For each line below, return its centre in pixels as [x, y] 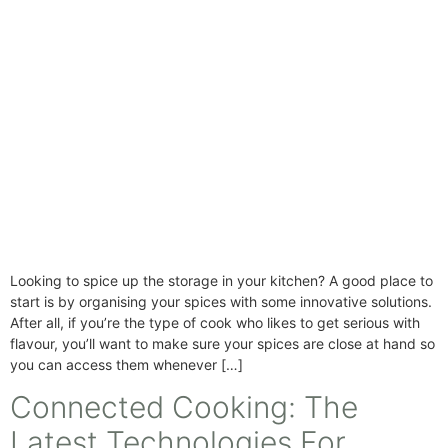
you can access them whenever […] [126, 365]
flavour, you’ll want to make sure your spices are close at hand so [222, 344]
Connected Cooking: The [184, 406]
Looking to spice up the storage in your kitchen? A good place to [221, 281]
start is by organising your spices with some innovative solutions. [221, 302]
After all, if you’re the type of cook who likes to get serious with [215, 323]
